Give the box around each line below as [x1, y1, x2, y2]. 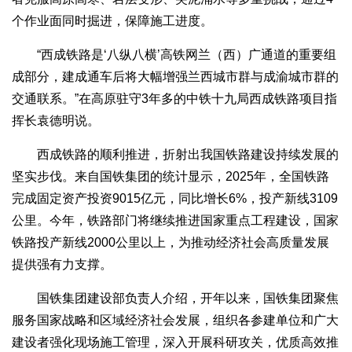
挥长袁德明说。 [12, 114, 100, 128]
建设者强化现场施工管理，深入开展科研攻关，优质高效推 [12, 335, 339, 350]
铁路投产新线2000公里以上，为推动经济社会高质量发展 [12, 236, 329, 250]
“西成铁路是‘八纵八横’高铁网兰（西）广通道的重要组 [12, 48, 336, 62]
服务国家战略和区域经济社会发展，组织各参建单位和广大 [12, 313, 339, 328]
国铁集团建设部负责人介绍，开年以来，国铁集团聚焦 [12, 291, 339, 306]
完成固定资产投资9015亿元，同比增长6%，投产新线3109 [12, 192, 338, 206]
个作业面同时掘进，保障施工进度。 [12, 14, 213, 28]
